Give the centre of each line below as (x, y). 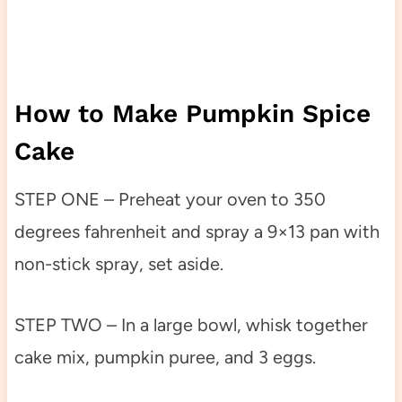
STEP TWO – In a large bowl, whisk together (191, 324)
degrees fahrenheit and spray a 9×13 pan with (197, 231)
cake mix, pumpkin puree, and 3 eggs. (165, 357)
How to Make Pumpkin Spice (192, 113)
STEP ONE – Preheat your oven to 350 (170, 199)
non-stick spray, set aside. (118, 263)
